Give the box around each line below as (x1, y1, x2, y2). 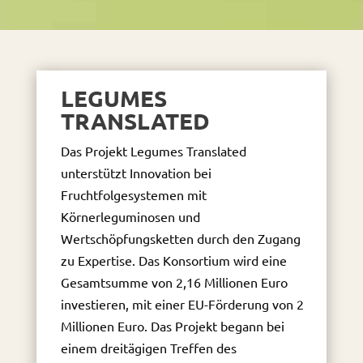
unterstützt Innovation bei (60, 164, 211, 181)
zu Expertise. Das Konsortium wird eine (60, 252, 287, 268)
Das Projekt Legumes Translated (60, 143, 246, 159)
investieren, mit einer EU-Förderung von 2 (60, 296, 304, 312)
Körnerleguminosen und (60, 208, 200, 224)
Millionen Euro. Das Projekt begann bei (60, 318, 284, 334)
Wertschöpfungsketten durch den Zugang (60, 230, 301, 246)
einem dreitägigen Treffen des (60, 340, 237, 356)
